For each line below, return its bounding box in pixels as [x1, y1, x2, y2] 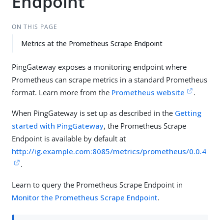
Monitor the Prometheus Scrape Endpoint [12, 192, 158, 202]
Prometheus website [111, 87, 185, 97]
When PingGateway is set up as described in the [12, 108, 175, 118]
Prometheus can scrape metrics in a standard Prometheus [12, 75, 207, 84]
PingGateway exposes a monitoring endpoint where [12, 62, 187, 72]
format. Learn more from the [12, 87, 111, 97]
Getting [175, 108, 201, 118]
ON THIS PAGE [11, 23, 57, 31]
